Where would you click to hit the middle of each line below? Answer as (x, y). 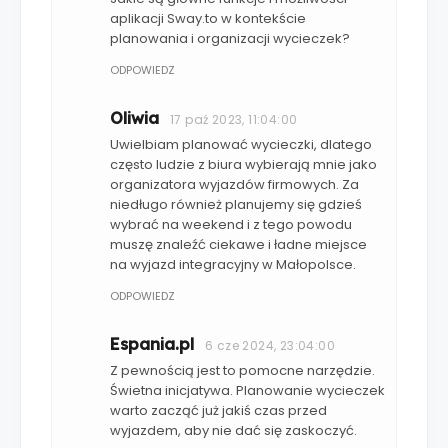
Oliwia (134, 117)
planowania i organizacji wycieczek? (230, 38)
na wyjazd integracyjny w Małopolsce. (233, 264)
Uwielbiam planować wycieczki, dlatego (241, 144)
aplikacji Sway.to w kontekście (208, 18)
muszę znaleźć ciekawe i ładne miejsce (238, 244)
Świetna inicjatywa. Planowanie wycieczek (247, 390)
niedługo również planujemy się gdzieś (236, 204)
